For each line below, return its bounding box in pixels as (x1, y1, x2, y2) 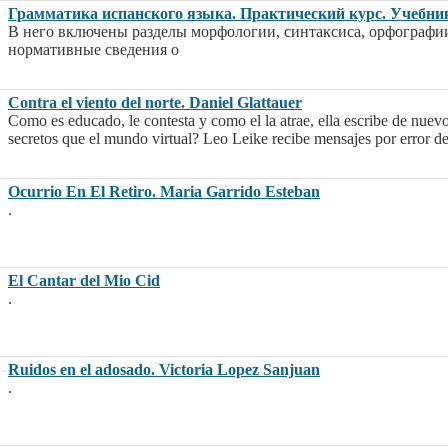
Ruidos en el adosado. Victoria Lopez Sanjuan (8, 361, 320, 379)
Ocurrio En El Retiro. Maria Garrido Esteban (8, 183, 320, 201)
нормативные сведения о (8, 41, 179, 59)
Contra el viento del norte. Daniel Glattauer (8, 94, 302, 112)
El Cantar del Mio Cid (8, 272, 160, 290)
